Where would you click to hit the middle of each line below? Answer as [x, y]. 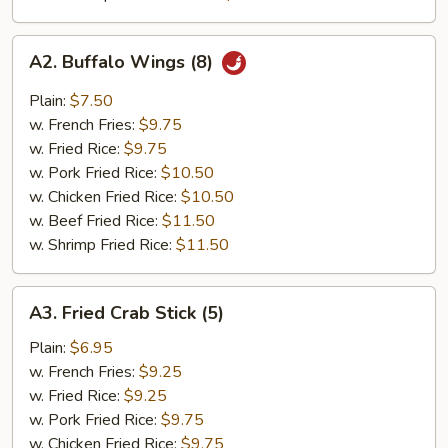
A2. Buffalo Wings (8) [123, 62]
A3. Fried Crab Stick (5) [126, 313]
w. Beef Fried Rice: [95, 221]
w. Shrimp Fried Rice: [102, 245]
